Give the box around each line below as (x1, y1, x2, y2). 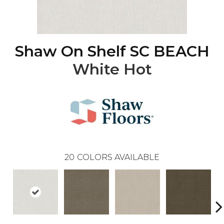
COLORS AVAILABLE (77, 152, 159, 162)
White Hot (72, 60, 152, 79)
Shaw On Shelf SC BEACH (14, 42, 209, 61)
